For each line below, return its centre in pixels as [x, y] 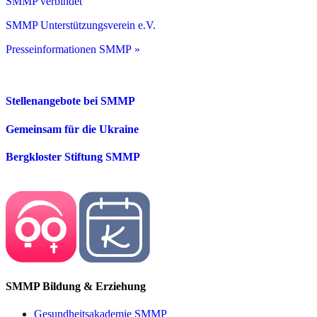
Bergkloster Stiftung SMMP [73, 156]
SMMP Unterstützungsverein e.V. [81, 25]
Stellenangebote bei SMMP [70, 101]
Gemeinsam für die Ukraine [72, 129]
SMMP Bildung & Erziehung [76, 286]
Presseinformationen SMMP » [73, 50]
